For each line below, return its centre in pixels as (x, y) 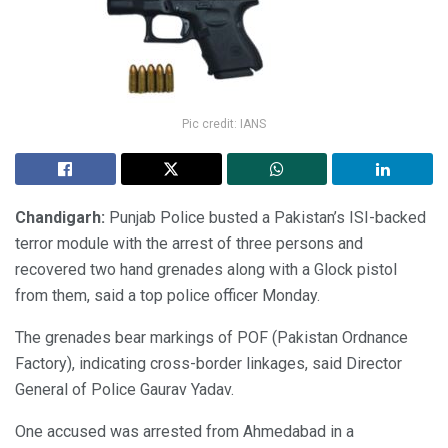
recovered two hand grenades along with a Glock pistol (206, 269)
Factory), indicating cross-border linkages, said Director (208, 363)
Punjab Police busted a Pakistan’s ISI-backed (267, 217)
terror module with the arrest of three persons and (189, 243)
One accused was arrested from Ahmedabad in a (184, 431)
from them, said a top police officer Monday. (167, 295)
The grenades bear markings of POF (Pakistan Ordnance (211, 337)
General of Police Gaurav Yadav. (124, 389)
